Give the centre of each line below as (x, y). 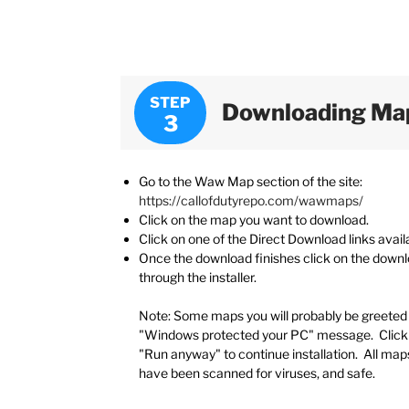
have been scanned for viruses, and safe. (257, 372)
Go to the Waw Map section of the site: (251, 181)
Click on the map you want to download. (254, 219)
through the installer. (198, 277)
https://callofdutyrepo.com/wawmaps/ (251, 200)
